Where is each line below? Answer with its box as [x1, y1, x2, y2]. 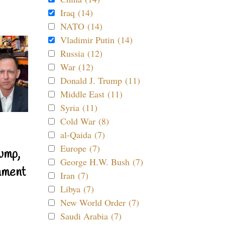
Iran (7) [60, 169, 88, 181]
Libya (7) [60, 183, 94, 195]
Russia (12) [60, 47, 102, 59]
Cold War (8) [60, 115, 109, 127]
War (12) [60, 61, 93, 73]
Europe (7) [60, 142, 100, 154]
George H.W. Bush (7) [60, 156, 143, 168]
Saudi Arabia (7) [60, 210, 122, 222]
